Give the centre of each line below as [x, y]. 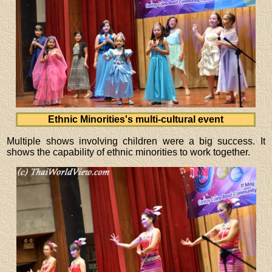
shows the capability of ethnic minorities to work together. [129, 152]
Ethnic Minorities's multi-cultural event [136, 119]
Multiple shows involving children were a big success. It [136, 141]
